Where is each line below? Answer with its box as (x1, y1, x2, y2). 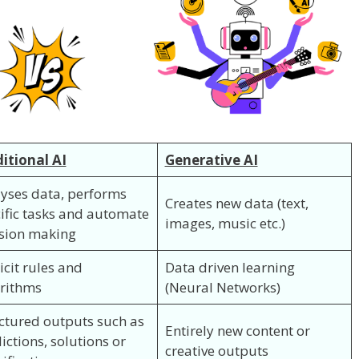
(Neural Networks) (164, 277, 280, 296)
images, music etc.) (164, 213, 285, 232)
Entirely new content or (164, 321, 310, 340)
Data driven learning (164, 257, 295, 276)
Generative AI (164, 150, 258, 169)
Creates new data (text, (164, 193, 309, 212)
